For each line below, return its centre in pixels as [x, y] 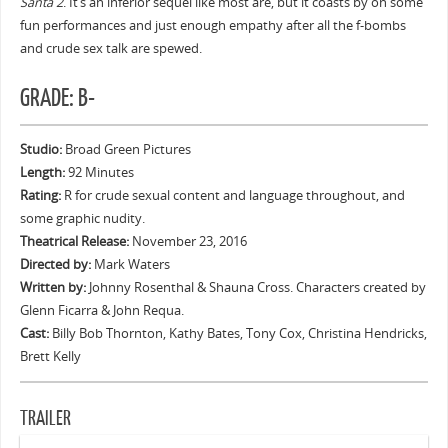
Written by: [52, 288]
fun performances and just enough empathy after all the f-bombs [212, 25]
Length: [42, 173]
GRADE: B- [57, 98]
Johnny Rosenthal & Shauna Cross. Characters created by [255, 288]
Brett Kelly [50, 357]
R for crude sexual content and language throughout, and [232, 196]
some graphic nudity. [82, 219]
